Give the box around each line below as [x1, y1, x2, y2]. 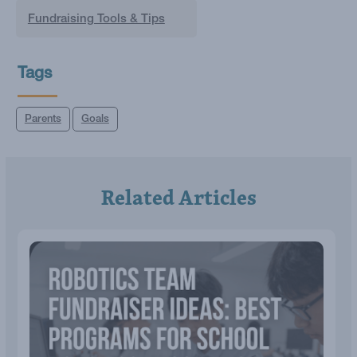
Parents [24, 115, 61, 126]
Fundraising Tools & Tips [27, 13, 165, 25]
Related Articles [100, 181, 257, 214]
